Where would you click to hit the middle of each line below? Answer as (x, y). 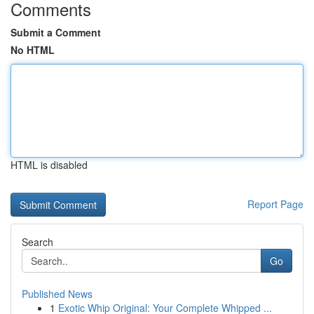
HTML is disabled (49, 165)
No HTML (33, 50)
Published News (57, 294)
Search (37, 242)
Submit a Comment (56, 32)
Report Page (275, 204)
